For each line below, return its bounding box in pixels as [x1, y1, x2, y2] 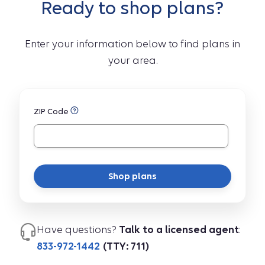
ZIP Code [34, 106, 70, 116]
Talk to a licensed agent [119, 224, 239, 235]
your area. [108, 54, 157, 66]
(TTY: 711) [103, 240, 149, 252]
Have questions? [37, 224, 119, 235]
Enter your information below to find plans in [25, 38, 240, 50]
